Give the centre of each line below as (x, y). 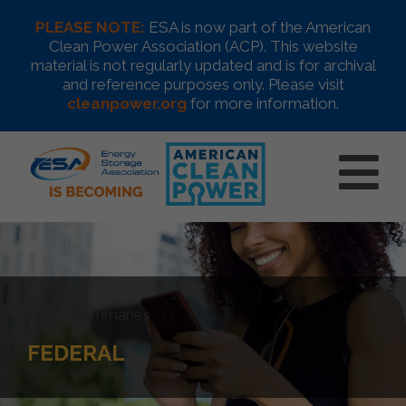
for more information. (263, 103)
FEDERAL (76, 353)
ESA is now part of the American (258, 27)
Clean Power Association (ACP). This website (203, 46)
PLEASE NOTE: (90, 27)
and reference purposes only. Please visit (203, 84)
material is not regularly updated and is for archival (203, 65)
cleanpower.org (127, 103)
